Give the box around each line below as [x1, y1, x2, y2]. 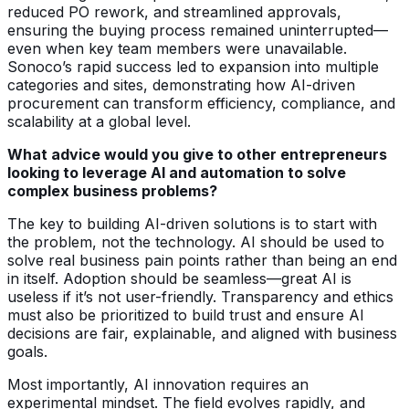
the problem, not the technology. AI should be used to [7, 232, 384, 251]
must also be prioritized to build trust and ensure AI [7, 305, 364, 324]
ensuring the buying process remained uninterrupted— [7, 20, 388, 39]
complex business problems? [7, 181, 217, 200]
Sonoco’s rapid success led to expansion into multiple [7, 57, 379, 76]
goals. [7, 341, 47, 361]
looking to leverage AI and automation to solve [7, 163, 346, 182]
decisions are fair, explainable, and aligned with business [7, 323, 397, 342]
